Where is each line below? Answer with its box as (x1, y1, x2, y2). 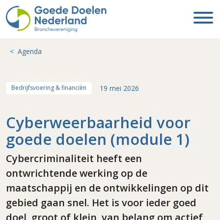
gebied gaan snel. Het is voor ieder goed (6, 195, 196, 209)
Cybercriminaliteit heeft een (6, 151, 142, 165)
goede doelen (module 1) (6, 128, 190, 149)
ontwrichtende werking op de (6, 166, 147, 180)
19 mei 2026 (100, 83, 139, 93)
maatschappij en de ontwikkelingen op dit (6, 181, 209, 194)
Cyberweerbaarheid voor (6, 111, 191, 133)
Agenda (18, 47, 42, 56)
